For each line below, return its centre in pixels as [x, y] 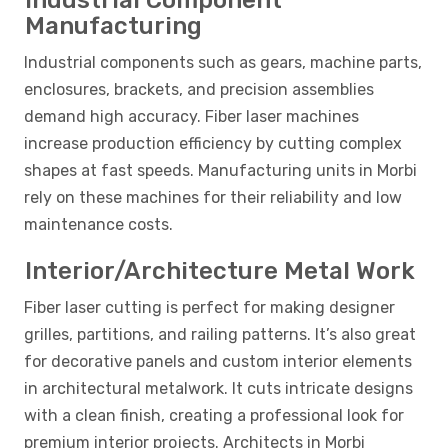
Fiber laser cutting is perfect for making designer [209, 308]
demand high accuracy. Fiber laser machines [191, 117]
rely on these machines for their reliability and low [213, 198]
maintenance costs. [98, 225]
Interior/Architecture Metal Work [220, 271]
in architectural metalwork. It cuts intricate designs [218, 389]
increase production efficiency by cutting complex [213, 144]
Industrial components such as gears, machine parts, [223, 63]
